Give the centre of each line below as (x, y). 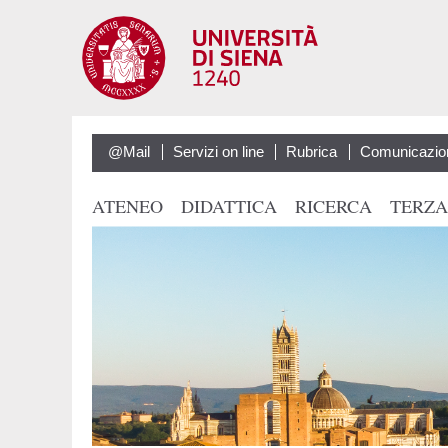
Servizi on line (218, 152)
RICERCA (333, 205)
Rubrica (312, 152)
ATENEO (127, 205)
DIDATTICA (229, 205)
